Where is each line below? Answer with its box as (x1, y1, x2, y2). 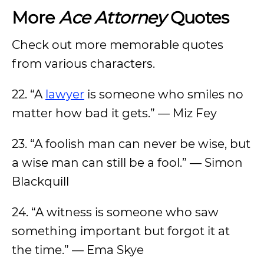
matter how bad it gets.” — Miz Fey (12, 106, 217, 120)
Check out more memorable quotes (12, 38, 223, 52)
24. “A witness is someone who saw (12, 205, 219, 219)
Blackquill (12, 174, 69, 189)
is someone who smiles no (84, 87, 243, 101)
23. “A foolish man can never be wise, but (12, 137, 250, 151)
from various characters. (12, 57, 158, 71)
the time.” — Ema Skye (12, 243, 144, 257)
